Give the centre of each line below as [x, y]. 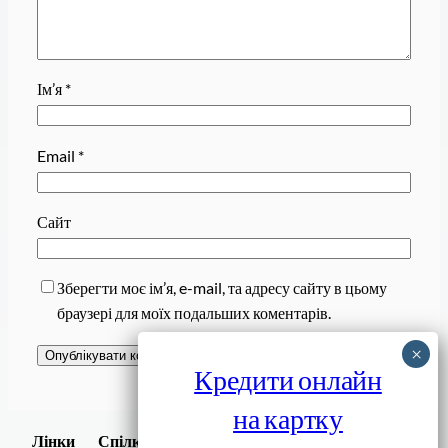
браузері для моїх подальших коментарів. [193, 313]
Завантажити [342, 428]
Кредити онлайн [288, 378]
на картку [288, 417]
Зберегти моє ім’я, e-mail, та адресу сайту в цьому [221, 288]
